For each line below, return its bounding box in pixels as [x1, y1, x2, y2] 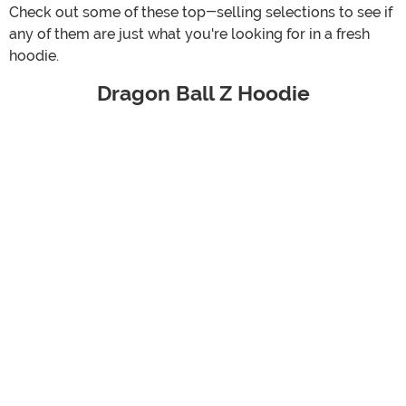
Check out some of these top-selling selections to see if [9, 3, 392, 21]
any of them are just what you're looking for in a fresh [9, 24, 370, 43]
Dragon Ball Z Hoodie [96, 81, 310, 106]
